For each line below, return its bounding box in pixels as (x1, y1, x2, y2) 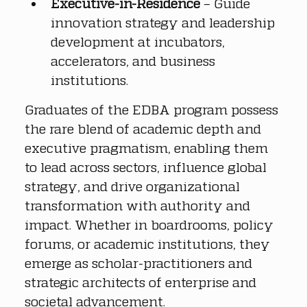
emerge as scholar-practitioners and (25, 254, 256, 271)
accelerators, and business (51, 52, 219, 69)
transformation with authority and (25, 197, 254, 213)
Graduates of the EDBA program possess (25, 101, 282, 117)
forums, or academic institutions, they (25, 235, 273, 251)
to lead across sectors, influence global (25, 158, 270, 175)
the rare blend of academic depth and (25, 120, 265, 136)
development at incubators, (51, 33, 228, 49)
